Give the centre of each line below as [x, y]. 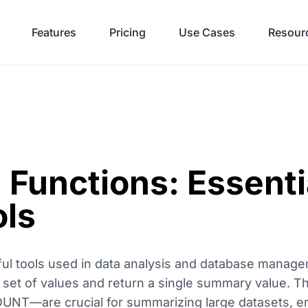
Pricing [128, 32]
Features [54, 32]
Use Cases [207, 32]
